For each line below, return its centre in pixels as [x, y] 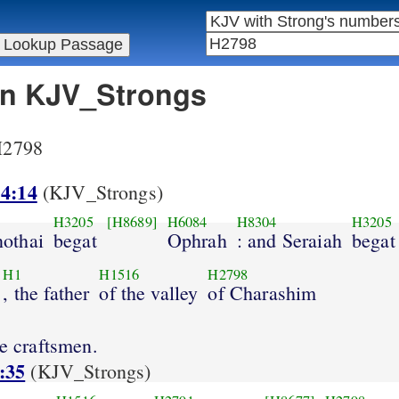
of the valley [149, 292]
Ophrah [197, 240]
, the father [46, 292]
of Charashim [262, 292]
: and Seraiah [289, 240]
